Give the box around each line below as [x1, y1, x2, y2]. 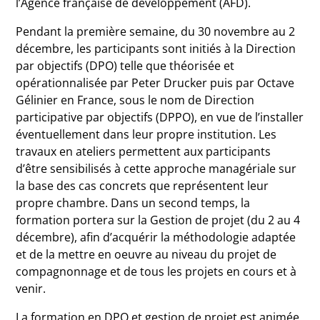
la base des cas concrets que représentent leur [16, 177, 269, 194]
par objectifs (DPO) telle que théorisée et [16, 57, 235, 74]
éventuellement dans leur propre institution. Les [16, 126, 277, 142]
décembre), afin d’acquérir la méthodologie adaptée [16, 229, 296, 245]
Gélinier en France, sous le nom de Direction [16, 91, 255, 108]
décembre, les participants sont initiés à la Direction [16, 40, 296, 56]
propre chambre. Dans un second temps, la [16, 194, 251, 211]
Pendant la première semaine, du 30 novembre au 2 [16, 23, 296, 39]
